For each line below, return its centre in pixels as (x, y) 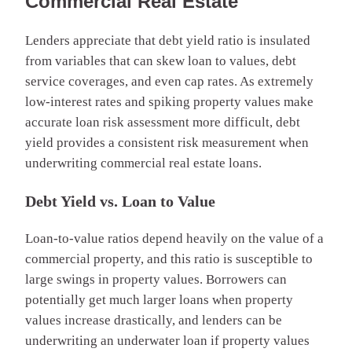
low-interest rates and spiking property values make (169, 101)
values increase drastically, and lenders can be (154, 320)
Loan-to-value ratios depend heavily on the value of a (174, 238)
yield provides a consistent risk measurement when (167, 142)
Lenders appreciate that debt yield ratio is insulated (168, 40)
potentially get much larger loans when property (159, 299)
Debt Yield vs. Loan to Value (120, 201)
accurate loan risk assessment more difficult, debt (163, 122)
